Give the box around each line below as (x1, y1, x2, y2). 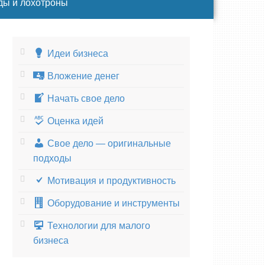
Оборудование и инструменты (47, 198, 180, 208)
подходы (33, 153, 72, 163)
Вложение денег (47, 70, 119, 81)
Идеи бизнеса (47, 48, 108, 59)
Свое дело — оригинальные (47, 138, 171, 148)
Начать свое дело (47, 93, 125, 104)
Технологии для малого (47, 220, 150, 231)
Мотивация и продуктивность (47, 175, 176, 186)
